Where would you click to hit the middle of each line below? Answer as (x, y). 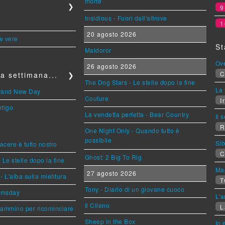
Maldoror (98, 50)
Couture (97, 98)
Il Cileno (97, 205)
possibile (98, 141)
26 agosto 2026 (110, 66)
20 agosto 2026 (110, 34)
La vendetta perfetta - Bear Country (137, 115)
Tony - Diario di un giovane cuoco (135, 189)
